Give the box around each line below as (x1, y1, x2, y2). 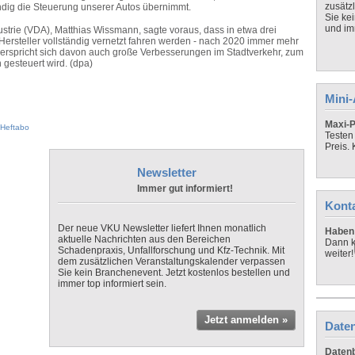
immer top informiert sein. (58, 277, 166, 289)
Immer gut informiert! (137, 182, 233, 194)
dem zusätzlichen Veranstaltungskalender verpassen (58, 255, 285, 267)
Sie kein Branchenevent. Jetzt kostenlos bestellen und (58, 266, 290, 278)
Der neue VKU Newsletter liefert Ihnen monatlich (58, 222, 266, 234)
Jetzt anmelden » (204, 313, 288, 326)
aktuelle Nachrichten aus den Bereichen (58, 233, 231, 245)
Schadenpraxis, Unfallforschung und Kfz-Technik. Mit (58, 244, 284, 256)
